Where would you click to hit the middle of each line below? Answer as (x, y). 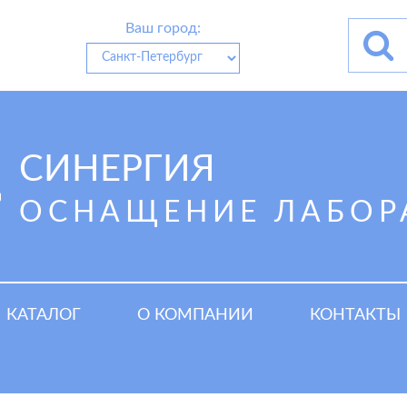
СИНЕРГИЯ (117, 170)
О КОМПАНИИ (195, 315)
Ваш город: (163, 28)
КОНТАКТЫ (355, 315)
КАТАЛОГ (44, 315)
